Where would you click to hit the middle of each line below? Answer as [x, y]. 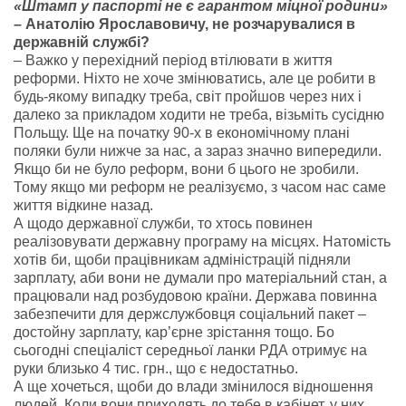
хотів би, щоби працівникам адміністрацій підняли [182, 260]
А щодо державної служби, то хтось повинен [163, 223]
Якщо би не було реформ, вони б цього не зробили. [186, 169]
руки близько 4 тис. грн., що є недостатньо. [156, 368]
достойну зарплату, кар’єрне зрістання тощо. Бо [174, 332]
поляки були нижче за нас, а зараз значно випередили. [198, 151]
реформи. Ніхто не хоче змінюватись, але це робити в [195, 78]
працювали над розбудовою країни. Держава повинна [195, 296]
